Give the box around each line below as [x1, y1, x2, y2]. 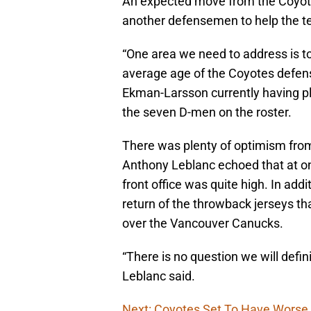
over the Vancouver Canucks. [122, 216, 283, 231]
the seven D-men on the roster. [122, 105, 292, 120]
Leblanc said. [122, 269, 195, 284]
